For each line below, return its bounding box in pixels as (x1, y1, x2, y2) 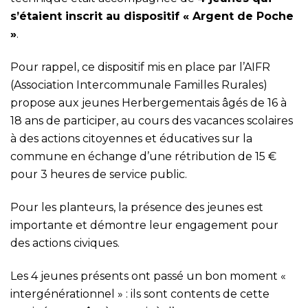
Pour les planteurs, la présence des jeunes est (10, 201, 263, 214)
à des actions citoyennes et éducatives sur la (10, 132, 252, 146)
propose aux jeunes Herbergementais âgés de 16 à (10, 96, 287, 110)
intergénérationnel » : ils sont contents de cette (10, 287, 269, 301)
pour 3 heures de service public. (10, 168, 187, 181)
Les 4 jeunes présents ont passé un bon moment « (10, 269, 286, 283)
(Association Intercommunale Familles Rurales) (10, 78, 267, 92)
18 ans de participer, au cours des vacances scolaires (10, 114, 293, 128)
